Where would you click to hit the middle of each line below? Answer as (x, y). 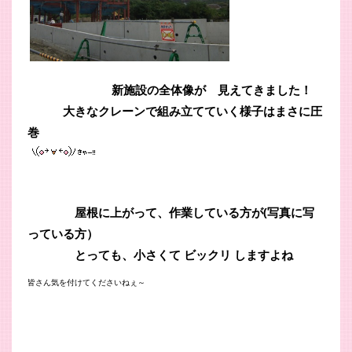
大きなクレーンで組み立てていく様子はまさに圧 (175, 110)
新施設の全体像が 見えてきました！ (170, 89)
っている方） (63, 233)
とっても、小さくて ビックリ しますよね (166, 254)
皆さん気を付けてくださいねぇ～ (86, 282)
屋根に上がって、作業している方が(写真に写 (171, 212)
